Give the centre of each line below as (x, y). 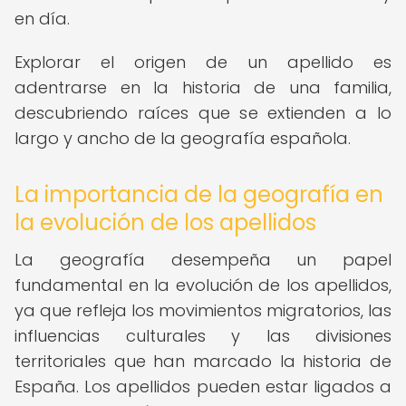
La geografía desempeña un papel (203, 260)
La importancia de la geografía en (199, 194)
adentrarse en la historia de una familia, (203, 87)
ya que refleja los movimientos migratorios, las (203, 310)
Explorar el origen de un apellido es (203, 62)
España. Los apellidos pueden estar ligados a (203, 387)
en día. (42, 19)
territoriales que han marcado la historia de (203, 361)
